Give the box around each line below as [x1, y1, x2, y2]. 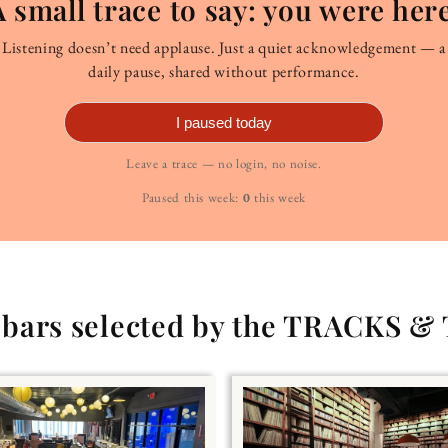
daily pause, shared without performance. [88, 60, 360, 82]
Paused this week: [141, 188, 240, 206]
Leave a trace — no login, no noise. [126, 154, 322, 172]
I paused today [176, 113, 272, 131]
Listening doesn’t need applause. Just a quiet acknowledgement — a [2, 36, 446, 58]
